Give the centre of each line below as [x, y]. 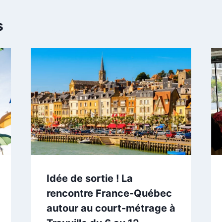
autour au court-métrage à [111, 208]
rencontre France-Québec [109, 194]
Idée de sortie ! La [89, 179]
